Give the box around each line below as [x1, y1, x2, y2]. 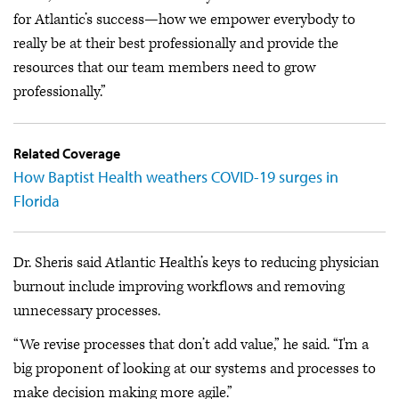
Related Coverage [13, 144, 120, 162]
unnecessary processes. [13, 301, 160, 321]
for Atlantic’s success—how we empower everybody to [13, 10, 355, 29]
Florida [13, 191, 60, 211]
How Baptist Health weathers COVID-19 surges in [13, 167, 338, 187]
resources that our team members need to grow [13, 58, 315, 77]
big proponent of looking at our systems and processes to [13, 358, 376, 379]
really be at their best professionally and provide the [13, 34, 338, 53]
